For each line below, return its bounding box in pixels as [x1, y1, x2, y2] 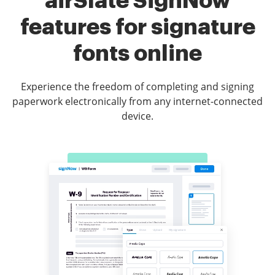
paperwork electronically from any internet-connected [12, 95, 263, 109]
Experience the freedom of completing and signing [21, 80, 254, 94]
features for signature [20, 16, 255, 39]
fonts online [73, 42, 202, 65]
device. [122, 109, 153, 123]
